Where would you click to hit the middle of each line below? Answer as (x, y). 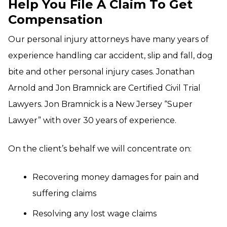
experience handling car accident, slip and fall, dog (110, 55)
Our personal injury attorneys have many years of (108, 39)
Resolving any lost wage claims (94, 214)
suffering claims (64, 193)
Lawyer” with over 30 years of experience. (92, 120)
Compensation (55, 20)
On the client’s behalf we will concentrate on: (100, 149)
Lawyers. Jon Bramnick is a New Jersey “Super (100, 104)
